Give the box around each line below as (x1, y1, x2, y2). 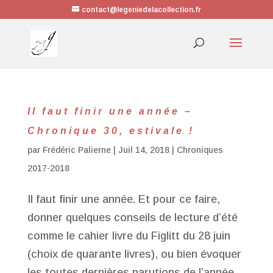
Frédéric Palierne (42, 145, 111, 155)
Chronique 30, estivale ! (27, 126, 194, 136)
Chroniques (176, 145, 223, 155)
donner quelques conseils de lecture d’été (27, 211, 238, 224)
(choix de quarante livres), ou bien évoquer (27, 248, 241, 260)
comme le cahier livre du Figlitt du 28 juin (27, 230, 230, 242)
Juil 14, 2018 (118, 145, 169, 155)
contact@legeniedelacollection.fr (81, 5, 201, 14)
